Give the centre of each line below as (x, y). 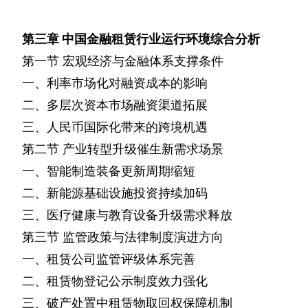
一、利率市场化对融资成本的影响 (115, 83)
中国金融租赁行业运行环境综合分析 (161, 39)
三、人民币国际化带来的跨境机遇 (115, 127)
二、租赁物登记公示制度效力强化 (115, 281)
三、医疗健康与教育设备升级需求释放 (127, 215)
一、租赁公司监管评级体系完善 (109, 259)
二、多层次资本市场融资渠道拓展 (115, 105)
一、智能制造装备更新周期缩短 (109, 171)
